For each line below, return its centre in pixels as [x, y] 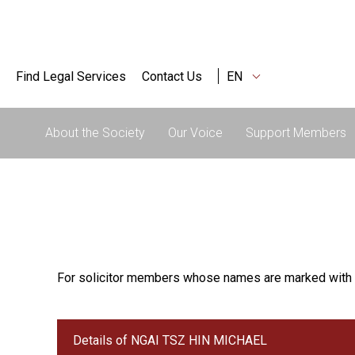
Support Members [296, 133]
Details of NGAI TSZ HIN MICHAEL [170, 340]
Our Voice [195, 133]
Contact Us [172, 76]
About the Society [95, 133]
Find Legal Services [71, 76]
